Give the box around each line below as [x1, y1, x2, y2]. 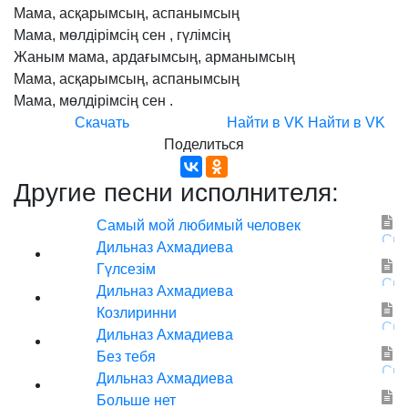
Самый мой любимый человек [97, 218, 301, 233]
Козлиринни [97, 305, 177, 321]
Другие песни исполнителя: [14, 178, 339, 207]
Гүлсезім [97, 261, 156, 277]
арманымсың [205, 49, 295, 65]
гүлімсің [177, 27, 230, 43]
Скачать [75, 115, 129, 130]
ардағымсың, [112, 49, 201, 65]
